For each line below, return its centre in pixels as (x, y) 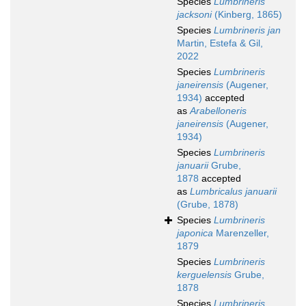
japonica (195, 233)
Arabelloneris (218, 111)
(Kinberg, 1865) (247, 15)
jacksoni (194, 15)
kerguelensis (204, 275)
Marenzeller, (241, 233)
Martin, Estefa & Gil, (220, 43)
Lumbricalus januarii (233, 192)
